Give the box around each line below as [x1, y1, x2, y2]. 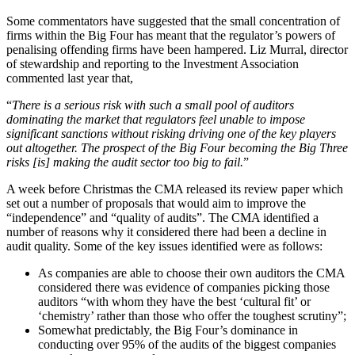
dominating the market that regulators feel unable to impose [6, 112, 305, 126]
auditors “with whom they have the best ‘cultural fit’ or [38, 294, 311, 308]
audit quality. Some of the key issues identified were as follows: [6, 239, 323, 253]
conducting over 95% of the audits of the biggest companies [38, 337, 336, 351]
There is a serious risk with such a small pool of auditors [12, 97, 294, 112]
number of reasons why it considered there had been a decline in [6, 224, 326, 239]
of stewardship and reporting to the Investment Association [6, 56, 299, 71]
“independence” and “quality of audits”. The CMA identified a [6, 210, 319, 224]
